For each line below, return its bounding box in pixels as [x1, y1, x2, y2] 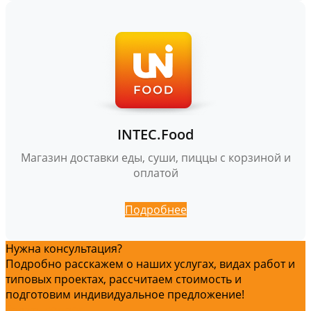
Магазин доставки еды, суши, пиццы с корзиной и [20, 149, 291, 165]
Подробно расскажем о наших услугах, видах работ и [6, 255, 295, 271]
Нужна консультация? [6, 240, 122, 256]
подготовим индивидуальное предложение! [6, 286, 244, 302]
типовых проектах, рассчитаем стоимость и [6, 271, 242, 287]
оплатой [133, 165, 178, 180]
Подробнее [124, 201, 187, 217]
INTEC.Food [117, 124, 194, 144]
